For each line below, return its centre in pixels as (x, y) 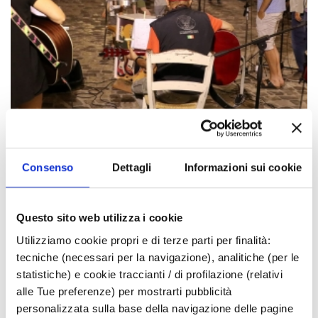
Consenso (48, 168)
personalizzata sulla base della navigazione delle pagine (155, 308)
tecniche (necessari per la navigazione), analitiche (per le (158, 257)
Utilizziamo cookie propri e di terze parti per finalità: (143, 240)
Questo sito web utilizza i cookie (100, 218)
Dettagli (132, 168)
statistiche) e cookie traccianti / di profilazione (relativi (149, 274)
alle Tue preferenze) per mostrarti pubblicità (124, 291)
